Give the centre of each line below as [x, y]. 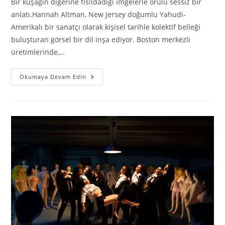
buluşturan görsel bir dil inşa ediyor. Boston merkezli [101, 39]
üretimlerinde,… [38, 52]
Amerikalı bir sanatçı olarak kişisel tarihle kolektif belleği [106, 27]
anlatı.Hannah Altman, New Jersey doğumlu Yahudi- [99, 14]
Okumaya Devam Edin [53, 76]
